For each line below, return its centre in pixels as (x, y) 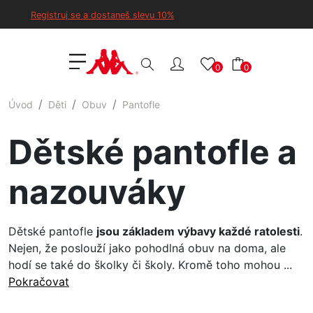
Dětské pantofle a (153, 152)
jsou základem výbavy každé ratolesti (198, 232)
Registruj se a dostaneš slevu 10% (102, 15)
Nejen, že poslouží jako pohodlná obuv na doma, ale (147, 248)
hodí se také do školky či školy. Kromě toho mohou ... (150, 265)
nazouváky (97, 192)
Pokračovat (39, 282)
